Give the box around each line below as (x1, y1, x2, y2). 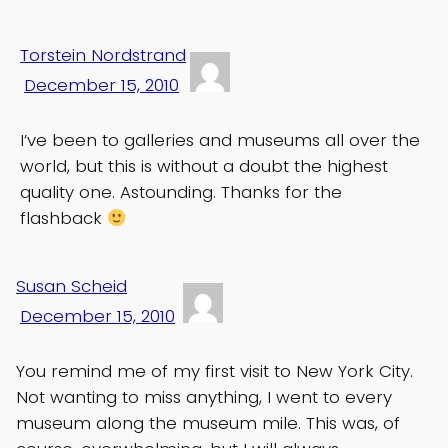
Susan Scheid (16, 274, 127, 299)
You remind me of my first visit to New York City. (16, 359, 413, 384)
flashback (20, 206, 107, 231)
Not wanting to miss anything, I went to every (16, 385, 392, 410)
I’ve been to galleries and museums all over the (20, 128, 420, 153)
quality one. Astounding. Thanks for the (20, 180, 342, 205)
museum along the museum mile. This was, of (16, 411, 400, 436)
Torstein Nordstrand (20, 43, 186, 68)
